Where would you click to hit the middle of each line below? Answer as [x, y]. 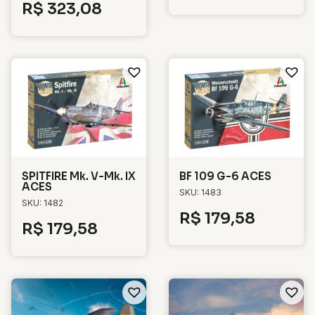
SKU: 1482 [43, 203]
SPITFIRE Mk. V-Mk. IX [79, 176]
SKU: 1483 [200, 193]
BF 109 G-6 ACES [225, 176]
